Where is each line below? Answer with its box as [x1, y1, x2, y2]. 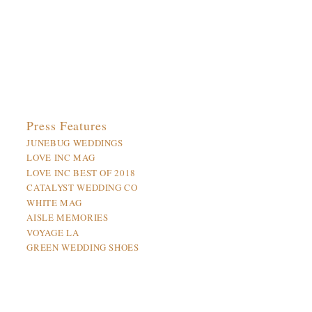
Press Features [26, 117, 107, 134]
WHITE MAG [26, 196, 82, 209]
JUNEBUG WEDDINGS [26, 136, 123, 149]
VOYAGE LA [26, 226, 79, 239]
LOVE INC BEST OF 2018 [26, 166, 136, 179]
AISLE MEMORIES [26, 211, 109, 224]
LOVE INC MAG [26, 151, 95, 164]
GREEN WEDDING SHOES [26, 241, 143, 253]
